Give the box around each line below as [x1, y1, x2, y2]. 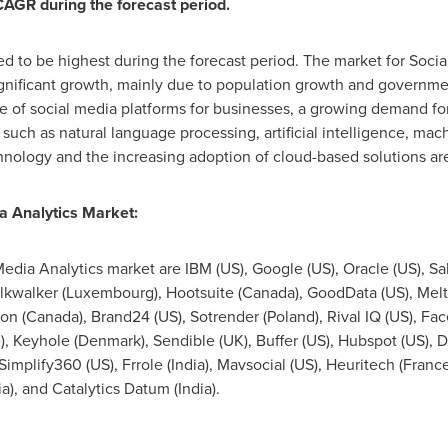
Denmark [77, 329, 141, 352]
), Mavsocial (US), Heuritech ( [204, 353, 403, 376]
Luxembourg [65, 281, 154, 304]
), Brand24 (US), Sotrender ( [78, 305, 267, 328]
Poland [266, 305, 315, 328]
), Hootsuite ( [153, 281, 242, 304]
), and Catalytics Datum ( [9, 377, 178, 400]
